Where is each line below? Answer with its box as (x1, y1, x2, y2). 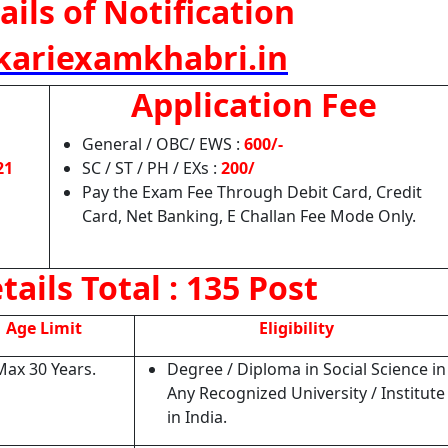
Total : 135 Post (80, 266, 318, 309)
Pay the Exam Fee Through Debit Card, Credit (82, 181, 422, 203)
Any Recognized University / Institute (167, 382, 445, 404)
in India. (167, 406, 227, 428)
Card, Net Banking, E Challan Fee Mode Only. (82, 205, 416, 227)
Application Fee (130, 83, 377, 126)
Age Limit (6, 317, 82, 339)
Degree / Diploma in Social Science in (167, 358, 446, 380)
